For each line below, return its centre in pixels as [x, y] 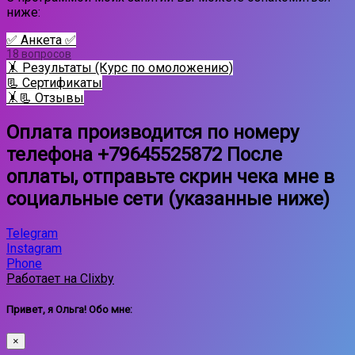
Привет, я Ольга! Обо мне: [69, 309]
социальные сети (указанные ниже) [168, 198]
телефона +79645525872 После [144, 154]
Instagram [34, 248]
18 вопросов [39, 53]
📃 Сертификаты [54, 82]
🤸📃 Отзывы [45, 97]
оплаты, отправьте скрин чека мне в [170, 176]
